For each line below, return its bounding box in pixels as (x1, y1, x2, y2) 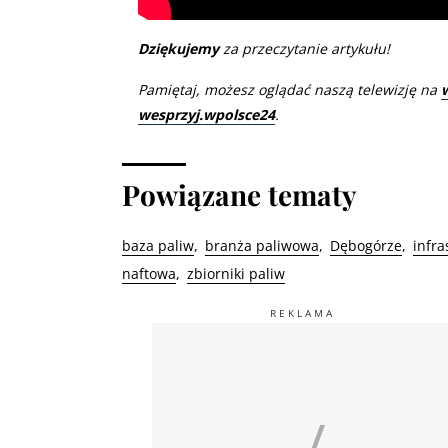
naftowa (122, 263, 176, 283)
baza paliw (122, 235, 194, 255)
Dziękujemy (138, 38, 219, 58)
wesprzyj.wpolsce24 (138, 104, 275, 124)
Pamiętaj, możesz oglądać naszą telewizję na (138, 79, 441, 99)
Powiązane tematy (122, 175, 357, 213)
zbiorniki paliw (187, 263, 285, 283)
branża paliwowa (205, 235, 319, 255)
